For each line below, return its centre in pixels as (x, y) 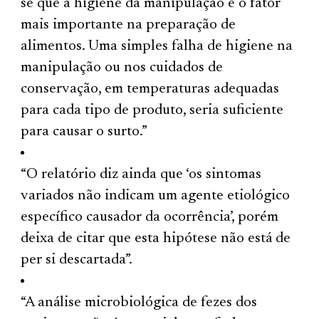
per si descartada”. (77, 260)
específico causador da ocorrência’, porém (150, 217)
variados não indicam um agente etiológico (156, 196)
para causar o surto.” (84, 132)
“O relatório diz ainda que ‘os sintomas (141, 174)
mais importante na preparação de (129, 25)
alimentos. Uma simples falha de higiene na (157, 46)
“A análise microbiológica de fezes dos (139, 303)
